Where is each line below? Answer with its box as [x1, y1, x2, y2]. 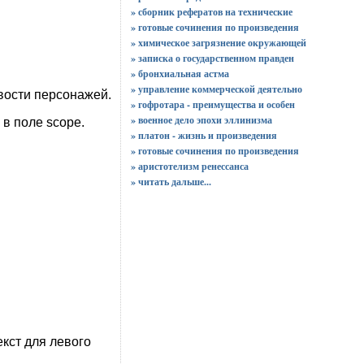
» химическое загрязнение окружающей [130, 36, 306, 50]
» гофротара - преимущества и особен [130, 97, 295, 111]
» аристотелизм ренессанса [130, 159, 249, 173]
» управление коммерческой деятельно [130, 82, 302, 96]
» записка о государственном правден [130, 51, 294, 65]
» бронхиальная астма [130, 67, 229, 80]
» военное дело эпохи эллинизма [130, 113, 272, 127]
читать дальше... [137, 175, 211, 188]
